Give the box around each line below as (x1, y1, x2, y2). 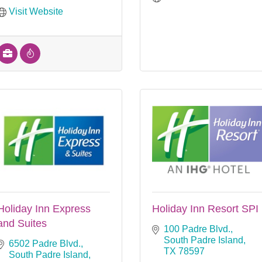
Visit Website (9, 6, 63, 16)
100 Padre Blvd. (164, 223, 230, 234)
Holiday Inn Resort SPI (152, 202, 258, 215)
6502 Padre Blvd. (9, 238, 81, 249)
